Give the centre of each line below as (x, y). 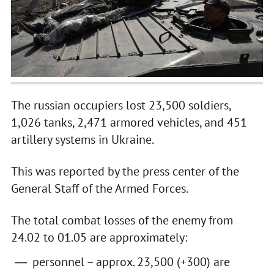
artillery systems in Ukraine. (82, 140)
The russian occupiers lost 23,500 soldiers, (120, 106)
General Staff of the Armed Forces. (99, 189)
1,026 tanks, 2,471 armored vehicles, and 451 (129, 123)
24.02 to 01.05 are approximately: (99, 238)
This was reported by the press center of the (125, 172)
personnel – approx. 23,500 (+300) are (131, 262)
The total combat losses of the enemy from (122, 220)
